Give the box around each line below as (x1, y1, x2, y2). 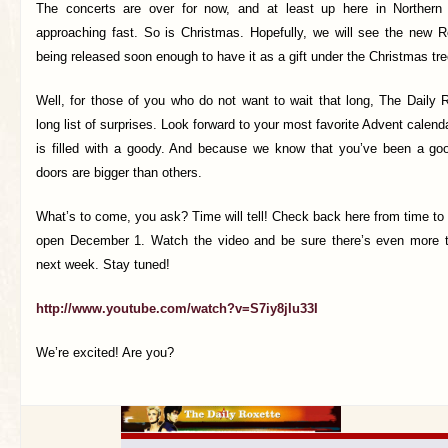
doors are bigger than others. (36, 165, 202, 180)
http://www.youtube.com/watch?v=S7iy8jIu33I (36, 301, 318, 316)
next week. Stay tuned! (36, 257, 170, 272)
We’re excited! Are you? (36, 345, 174, 360)
